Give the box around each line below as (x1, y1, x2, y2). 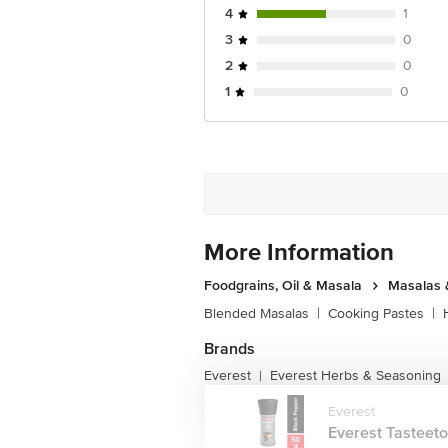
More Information (204, 238, 394, 267)
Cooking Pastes (328, 305, 424, 322)
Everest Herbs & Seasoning (270, 367, 441, 384)
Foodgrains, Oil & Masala (204, 277, 362, 294)
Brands (204, 339, 255, 359)
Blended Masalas (204, 305, 309, 322)
